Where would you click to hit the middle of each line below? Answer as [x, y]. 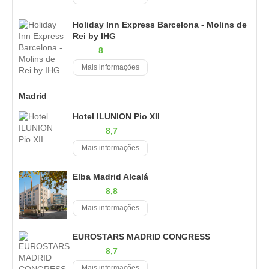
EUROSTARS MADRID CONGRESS [141, 236]
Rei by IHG [94, 36]
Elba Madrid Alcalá [110, 176]
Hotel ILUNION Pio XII [116, 116]
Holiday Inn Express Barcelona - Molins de [160, 24]
